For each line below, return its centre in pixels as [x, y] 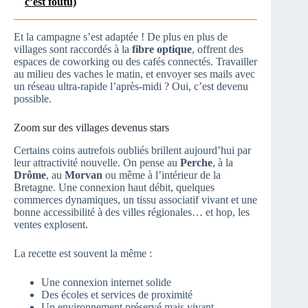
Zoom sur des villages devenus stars [91, 128]
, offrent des [218, 49]
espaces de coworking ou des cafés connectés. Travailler [135, 62]
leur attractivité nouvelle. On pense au [97, 162]
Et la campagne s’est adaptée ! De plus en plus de [121, 37]
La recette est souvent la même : [83, 253]
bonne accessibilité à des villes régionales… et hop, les [132, 212]
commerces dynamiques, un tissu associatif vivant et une [135, 199]
